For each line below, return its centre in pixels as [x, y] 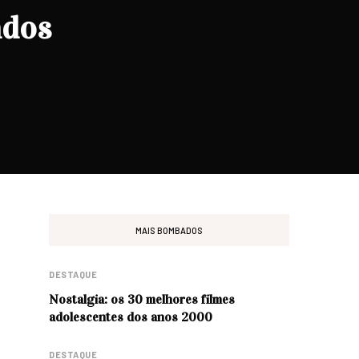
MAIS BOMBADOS [169, 230]
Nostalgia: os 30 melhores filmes [142, 299]
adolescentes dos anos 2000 [131, 317]
